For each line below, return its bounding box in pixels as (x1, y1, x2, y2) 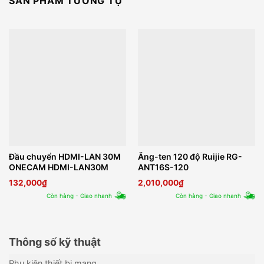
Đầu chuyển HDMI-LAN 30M (8, 151, 121, 162)
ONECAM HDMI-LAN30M (8, 162, 108, 173)
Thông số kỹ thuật (9, 236, 101, 249)
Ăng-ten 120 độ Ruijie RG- (137, 151, 242, 162)
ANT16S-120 (137, 162, 189, 173)
